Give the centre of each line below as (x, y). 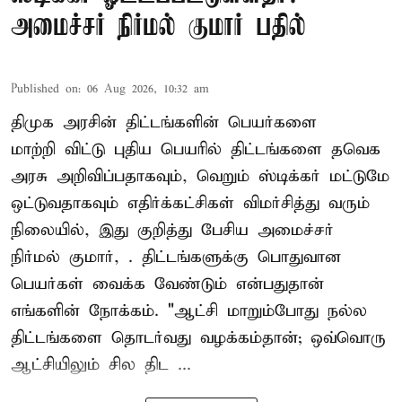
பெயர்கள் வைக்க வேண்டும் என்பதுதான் (167, 284)
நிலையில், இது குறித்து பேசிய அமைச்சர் (172, 230)
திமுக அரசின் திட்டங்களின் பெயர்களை (164, 122)
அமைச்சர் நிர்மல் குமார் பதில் (158, 27)
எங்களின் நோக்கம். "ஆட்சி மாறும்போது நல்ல (189, 310)
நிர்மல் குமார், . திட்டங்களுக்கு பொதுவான (176, 257)
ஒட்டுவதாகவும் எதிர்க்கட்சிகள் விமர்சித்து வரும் (190, 203)
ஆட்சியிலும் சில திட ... (101, 364)
